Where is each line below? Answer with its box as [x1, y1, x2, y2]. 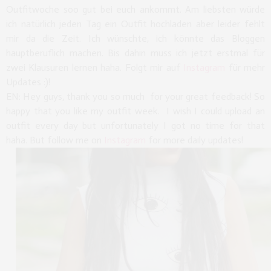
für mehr [225, 61, 266, 73]
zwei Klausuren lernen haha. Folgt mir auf [6, 61, 184, 73]
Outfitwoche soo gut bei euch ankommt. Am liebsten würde [6, 3, 265, 15]
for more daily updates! [146, 134, 243, 146]
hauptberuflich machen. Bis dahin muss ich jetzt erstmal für [6, 47, 265, 59]
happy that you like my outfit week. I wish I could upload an [6, 105, 265, 117]
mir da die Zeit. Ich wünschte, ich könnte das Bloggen [6, 32, 265, 44]
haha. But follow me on [6, 134, 104, 146]
